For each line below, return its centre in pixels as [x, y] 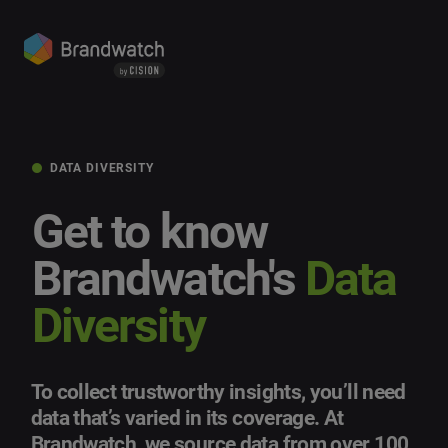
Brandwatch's [163, 278]
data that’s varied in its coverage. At [187, 418]
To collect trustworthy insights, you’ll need [218, 392]
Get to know [149, 231]
